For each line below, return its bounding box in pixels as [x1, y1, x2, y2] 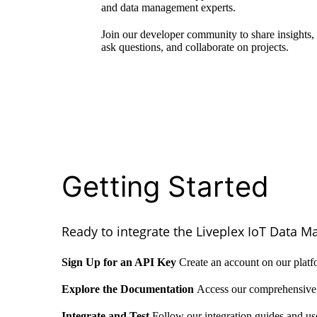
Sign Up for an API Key [62, 256, 179, 269]
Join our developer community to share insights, [101, 28, 315, 41]
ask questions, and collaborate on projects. [101, 41, 289, 54]
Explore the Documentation [62, 283, 197, 296]
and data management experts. [101, 1, 236, 14]
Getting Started [62, 169, 269, 204]
